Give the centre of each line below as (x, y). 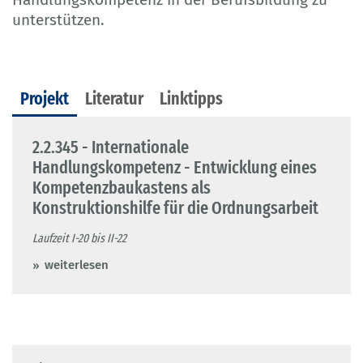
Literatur (114, 98)
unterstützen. (58, 19)
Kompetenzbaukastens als (122, 187)
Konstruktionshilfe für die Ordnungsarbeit (175, 207)
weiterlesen (77, 265)
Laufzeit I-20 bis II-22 (79, 238)
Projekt (45, 98)
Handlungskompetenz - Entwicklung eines (175, 167)
